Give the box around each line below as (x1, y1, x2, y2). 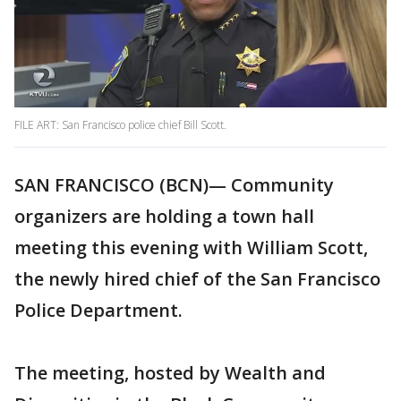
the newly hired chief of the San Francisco (14, 267, 380, 292)
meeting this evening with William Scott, (14, 235, 368, 260)
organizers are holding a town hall (14, 204, 314, 229)
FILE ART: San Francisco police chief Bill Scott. (14, 117, 229, 133)
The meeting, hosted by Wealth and (14, 361, 326, 386)
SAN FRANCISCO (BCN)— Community (14, 173, 334, 198)
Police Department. (14, 298, 183, 323)
